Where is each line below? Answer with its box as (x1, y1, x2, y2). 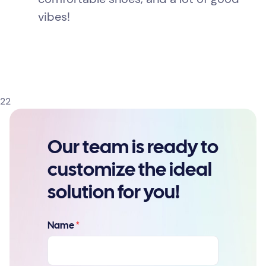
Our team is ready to (47, 140, 218, 157)
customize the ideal (47, 162, 212, 180)
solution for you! (47, 185, 180, 202)
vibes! (38, 9, 70, 25)
